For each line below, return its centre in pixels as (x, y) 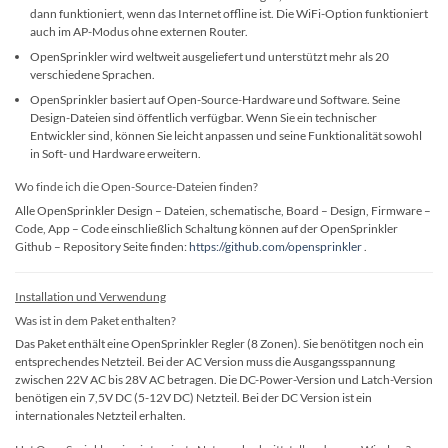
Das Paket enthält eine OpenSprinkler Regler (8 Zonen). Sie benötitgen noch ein (219, 344)
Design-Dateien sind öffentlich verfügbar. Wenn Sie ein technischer (204, 117)
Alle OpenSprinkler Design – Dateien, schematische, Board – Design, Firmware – (223, 211)
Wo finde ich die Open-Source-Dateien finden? (136, 187)
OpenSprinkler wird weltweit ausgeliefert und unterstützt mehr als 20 (210, 56)
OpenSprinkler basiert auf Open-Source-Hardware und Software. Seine (215, 99)
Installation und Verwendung (90, 296)
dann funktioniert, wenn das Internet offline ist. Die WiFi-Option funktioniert (229, 13)
